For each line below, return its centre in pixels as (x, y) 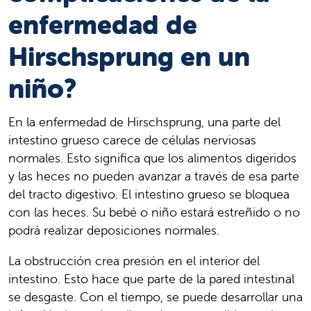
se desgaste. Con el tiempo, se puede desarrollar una (155, 296)
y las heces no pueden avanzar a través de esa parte (154, 176)
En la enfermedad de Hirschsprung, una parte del (144, 121)
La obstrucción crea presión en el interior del (134, 260)
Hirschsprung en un (129, 56)
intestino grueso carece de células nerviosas (132, 140)
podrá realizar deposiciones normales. (114, 230)
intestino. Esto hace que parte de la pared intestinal (151, 278)
